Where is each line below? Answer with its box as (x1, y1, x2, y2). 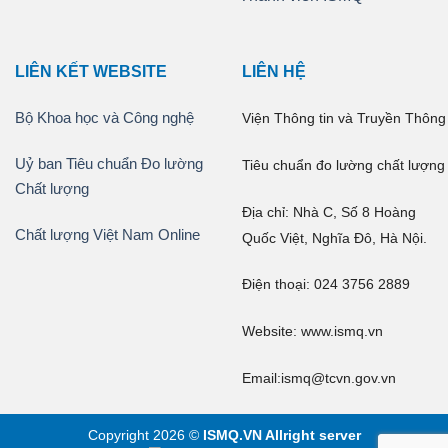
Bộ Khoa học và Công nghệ (15, 109, 194, 127)
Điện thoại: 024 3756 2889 (242, 277, 410, 293)
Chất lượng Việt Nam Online (15, 225, 200, 243)
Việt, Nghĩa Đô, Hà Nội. (280, 230, 427, 246)
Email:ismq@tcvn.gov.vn (242, 371, 396, 387)
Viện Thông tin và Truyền (242, 111, 405, 127)
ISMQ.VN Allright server (202, 426, 361, 443)
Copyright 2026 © (87, 426, 203, 443)
